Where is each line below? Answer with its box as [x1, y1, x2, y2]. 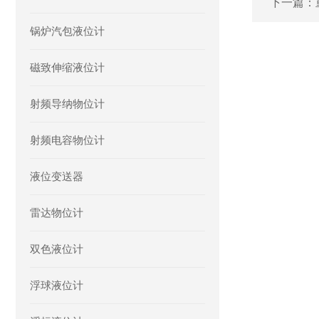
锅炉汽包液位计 [30, 25, 105, 37]
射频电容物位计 [30, 134, 105, 146]
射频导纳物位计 [30, 98, 105, 110]
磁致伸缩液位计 [30, 61, 105, 73]
